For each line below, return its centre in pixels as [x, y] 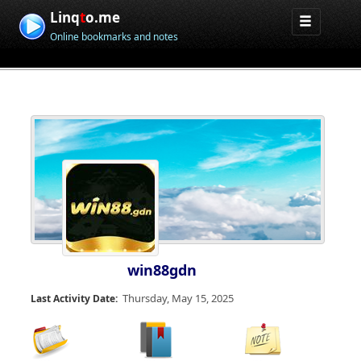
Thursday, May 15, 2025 [178, 298]
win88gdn [162, 270]
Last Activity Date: [74, 299]
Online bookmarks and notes [114, 37]
